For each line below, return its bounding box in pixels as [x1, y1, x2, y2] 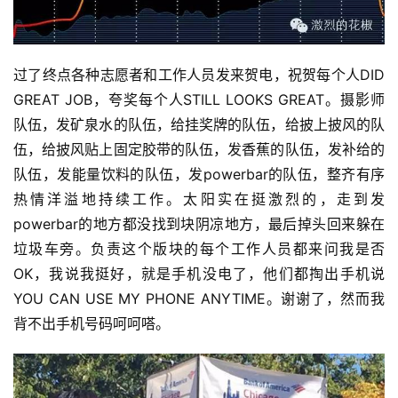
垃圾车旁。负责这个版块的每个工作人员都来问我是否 [13, 240, 385, 259]
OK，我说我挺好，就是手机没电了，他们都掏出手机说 [13, 265, 385, 283]
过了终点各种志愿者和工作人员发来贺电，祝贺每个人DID [13, 66, 385, 84]
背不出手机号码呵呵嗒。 [13, 314, 170, 333]
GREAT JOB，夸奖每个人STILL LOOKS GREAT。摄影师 [13, 91, 385, 109]
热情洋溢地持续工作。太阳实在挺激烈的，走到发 [13, 190, 385, 209]
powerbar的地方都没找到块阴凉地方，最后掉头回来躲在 [13, 215, 385, 234]
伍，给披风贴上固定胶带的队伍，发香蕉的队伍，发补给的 [13, 140, 385, 159]
